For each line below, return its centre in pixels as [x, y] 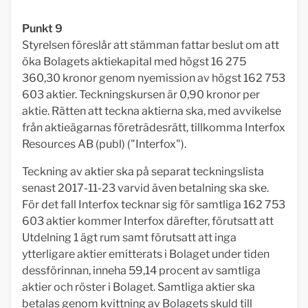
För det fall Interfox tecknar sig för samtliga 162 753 [154, 205]
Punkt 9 [42, 29]
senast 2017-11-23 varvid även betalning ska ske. [145, 188]
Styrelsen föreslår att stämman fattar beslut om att [151, 45]
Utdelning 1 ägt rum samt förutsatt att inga [129, 238]
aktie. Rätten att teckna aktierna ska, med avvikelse [152, 111]
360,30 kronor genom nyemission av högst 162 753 [154, 78]
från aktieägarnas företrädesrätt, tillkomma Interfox [154, 128]
